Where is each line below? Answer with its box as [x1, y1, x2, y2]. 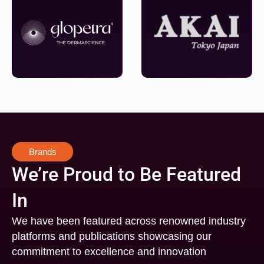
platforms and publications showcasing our [12, 230, 212, 242]
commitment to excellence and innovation [12, 245, 206, 258]
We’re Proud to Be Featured [12, 163, 241, 186]
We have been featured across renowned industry [12, 214, 246, 227]
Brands [28, 146, 57, 157]
